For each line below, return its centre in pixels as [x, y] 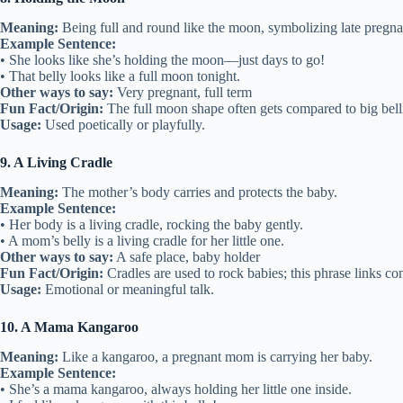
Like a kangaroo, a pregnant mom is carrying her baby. [215, 356]
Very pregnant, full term [183, 92]
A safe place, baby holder [187, 256]
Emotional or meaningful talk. [128, 289]
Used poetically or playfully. [123, 124]
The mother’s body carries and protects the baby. [198, 192]
